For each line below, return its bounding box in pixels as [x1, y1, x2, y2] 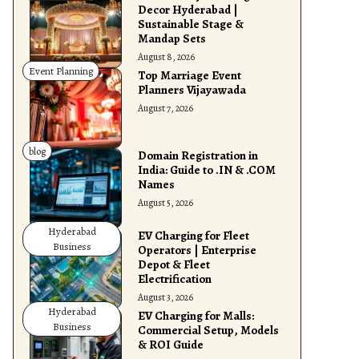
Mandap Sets [138, 30, 207, 46]
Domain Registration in [138, 147, 259, 163]
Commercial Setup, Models [138, 322, 280, 338]
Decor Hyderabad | [138, 2, 239, 18]
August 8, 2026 [138, 50, 196, 63]
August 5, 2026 [138, 196, 194, 209]
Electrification [138, 271, 212, 287]
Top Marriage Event [138, 67, 242, 83]
